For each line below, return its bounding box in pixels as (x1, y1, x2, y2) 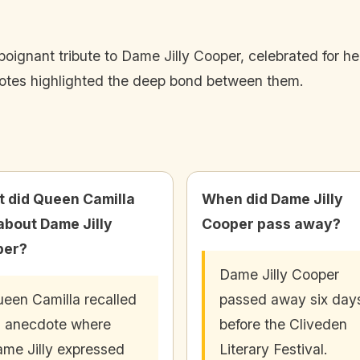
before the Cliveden (219, 316, 347, 333)
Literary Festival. (219, 341, 328, 358)
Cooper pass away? (202, 215, 341, 233)
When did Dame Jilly (202, 190, 343, 208)
